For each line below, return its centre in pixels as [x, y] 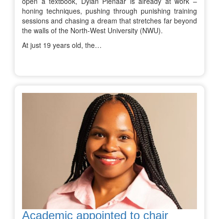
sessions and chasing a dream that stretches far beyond [109, 20]
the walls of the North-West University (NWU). [92, 30]
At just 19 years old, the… [62, 45]
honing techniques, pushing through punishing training [109, 11]
